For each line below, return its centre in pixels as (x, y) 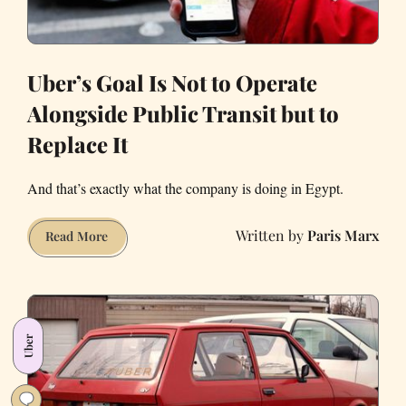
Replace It (77, 144)
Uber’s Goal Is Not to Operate (172, 82)
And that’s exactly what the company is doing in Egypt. (185, 188)
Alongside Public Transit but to (183, 113)
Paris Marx (343, 236)
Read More (77, 236)
